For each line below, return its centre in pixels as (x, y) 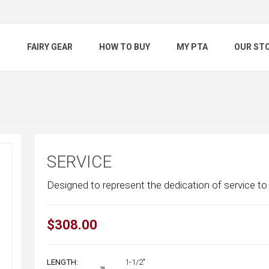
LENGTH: (62, 262)
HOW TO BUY (125, 47)
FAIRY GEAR (50, 47)
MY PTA (192, 47)
